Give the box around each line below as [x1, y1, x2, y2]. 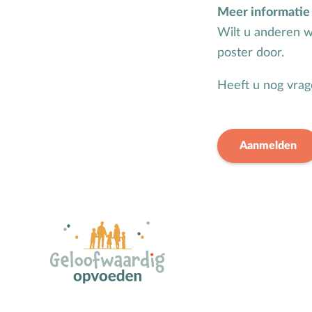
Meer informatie [217, 6, 310, 19]
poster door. [217, 47, 284, 60]
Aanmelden [240, 140, 297, 152]
